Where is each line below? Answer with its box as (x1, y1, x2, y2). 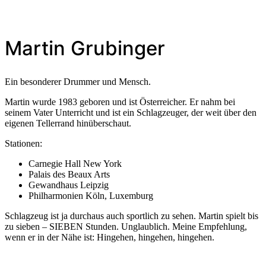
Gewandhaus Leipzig (28, 179, 109, 190)
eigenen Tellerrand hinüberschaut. (5, 118, 131, 128)
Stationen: (5, 138, 42, 148)
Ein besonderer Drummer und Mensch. (5, 76, 151, 87)
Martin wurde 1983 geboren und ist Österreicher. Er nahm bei (5, 96, 235, 107)
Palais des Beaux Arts (28, 169, 110, 179)
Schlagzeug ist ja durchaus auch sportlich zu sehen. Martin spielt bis (5, 210, 258, 221)
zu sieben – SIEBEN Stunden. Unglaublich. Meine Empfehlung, (5, 221, 247, 232)
